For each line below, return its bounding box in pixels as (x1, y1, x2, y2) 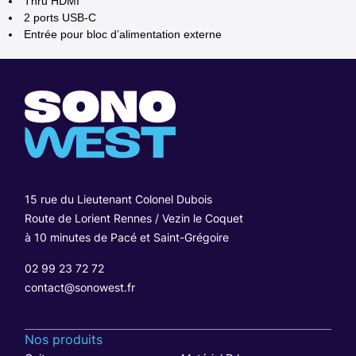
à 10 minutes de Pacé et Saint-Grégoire (25, 230, 230, 244)
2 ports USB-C (24, 10, 97, 24)
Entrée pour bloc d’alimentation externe (24, 27, 222, 41)
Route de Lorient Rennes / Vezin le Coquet (25, 211, 244, 225)
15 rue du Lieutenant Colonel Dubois (25, 192, 213, 206)
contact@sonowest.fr (25, 280, 136, 294)
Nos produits (25, 331, 103, 347)
